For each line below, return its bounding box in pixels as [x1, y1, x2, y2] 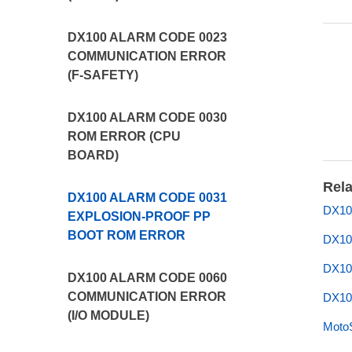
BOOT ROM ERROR [68, 229, 186, 242]
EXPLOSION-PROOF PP [68, 210, 211, 223]
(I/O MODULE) [68, 309, 150, 322]
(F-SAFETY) [68, 68, 139, 82]
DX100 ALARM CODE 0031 [68, 191, 228, 204]
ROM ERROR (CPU [68, 130, 181, 143]
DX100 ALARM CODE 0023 [68, 31, 228, 44]
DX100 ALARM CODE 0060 [68, 271, 228, 284]
